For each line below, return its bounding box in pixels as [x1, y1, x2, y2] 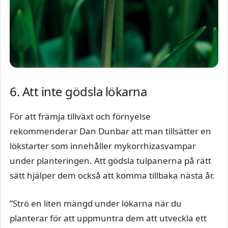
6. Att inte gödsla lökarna [10, 83, 147, 100]
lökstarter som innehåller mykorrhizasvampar [10, 140, 196, 152]
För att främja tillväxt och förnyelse [10, 110, 151, 122]
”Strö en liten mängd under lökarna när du [10, 197, 182, 209]
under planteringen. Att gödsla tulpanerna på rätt [10, 155, 211, 166]
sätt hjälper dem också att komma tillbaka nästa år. [10, 169, 215, 181]
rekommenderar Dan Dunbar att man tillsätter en [10, 125, 211, 137]
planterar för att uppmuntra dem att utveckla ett [10, 212, 207, 224]
